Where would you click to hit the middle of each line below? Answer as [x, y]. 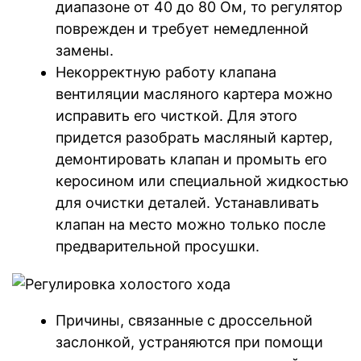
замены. [85, 51]
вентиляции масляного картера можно [194, 94]
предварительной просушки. [158, 247]
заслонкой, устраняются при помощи [189, 342]
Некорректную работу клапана [166, 73]
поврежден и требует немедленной [182, 29]
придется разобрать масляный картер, [194, 138]
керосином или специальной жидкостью [202, 181]
